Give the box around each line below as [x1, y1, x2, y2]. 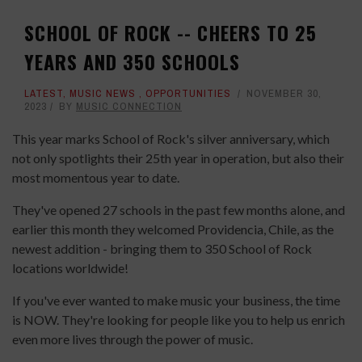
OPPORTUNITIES [145, 86, 231, 101]
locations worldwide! [12, 260, 128, 276]
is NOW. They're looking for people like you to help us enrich [12, 312, 345, 328]
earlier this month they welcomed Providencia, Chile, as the [12, 221, 334, 238]
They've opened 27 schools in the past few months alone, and [12, 202, 345, 218]
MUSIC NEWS [69, 86, 136, 101]
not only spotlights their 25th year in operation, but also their [12, 150, 344, 166]
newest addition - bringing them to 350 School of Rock [12, 241, 312, 257]
